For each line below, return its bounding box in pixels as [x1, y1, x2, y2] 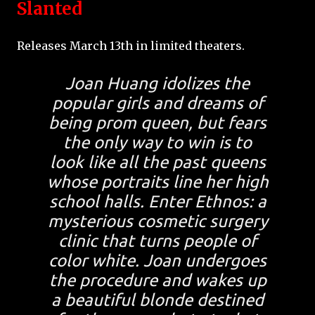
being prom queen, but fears [49, 113, 266, 133]
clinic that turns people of [58, 231, 257, 251]
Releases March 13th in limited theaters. [17, 39, 245, 53]
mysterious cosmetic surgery [47, 212, 268, 231]
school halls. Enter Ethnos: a [49, 192, 266, 212]
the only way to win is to [63, 133, 252, 153]
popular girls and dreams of [51, 94, 264, 113]
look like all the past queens [49, 153, 266, 172]
